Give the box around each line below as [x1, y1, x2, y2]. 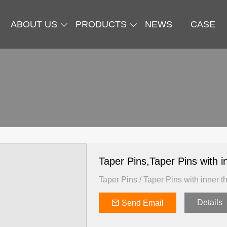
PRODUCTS [75, 19, 127, 29]
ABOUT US [11, 19, 57, 29]
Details [197, 198, 222, 207]
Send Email [122, 199, 164, 208]
